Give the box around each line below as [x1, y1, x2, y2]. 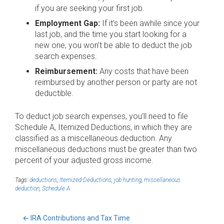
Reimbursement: [35, 66, 97, 76]
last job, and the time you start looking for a [35, 29, 186, 39]
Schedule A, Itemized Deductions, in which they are [15, 122, 192, 132]
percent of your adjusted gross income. [15, 155, 153, 165]
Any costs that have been [97, 66, 188, 76]
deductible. [35, 88, 73, 98]
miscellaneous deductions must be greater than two [15, 144, 197, 154]
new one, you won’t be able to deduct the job [35, 40, 192, 50]
